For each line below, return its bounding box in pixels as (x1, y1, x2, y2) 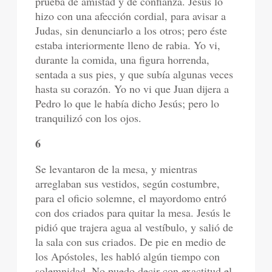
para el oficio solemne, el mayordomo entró (35, 191, 227, 205)
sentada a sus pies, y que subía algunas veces (35, 67, 234, 81)
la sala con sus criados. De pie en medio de (35, 234, 226, 249)
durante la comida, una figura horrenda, (35, 52, 210, 67)
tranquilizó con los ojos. (35, 110, 142, 125)
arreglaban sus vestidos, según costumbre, (35, 176, 220, 191)
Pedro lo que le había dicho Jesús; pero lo (35, 96, 220, 110)
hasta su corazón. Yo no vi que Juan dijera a (35, 81, 229, 96)
